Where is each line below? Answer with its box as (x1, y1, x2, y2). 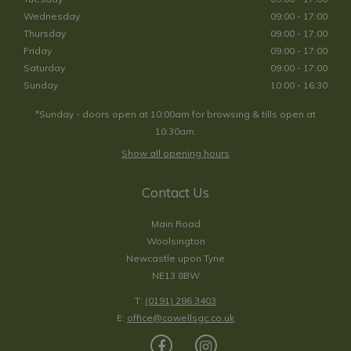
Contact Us (142, 183, 209, 201)
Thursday (24, 27, 66, 39)
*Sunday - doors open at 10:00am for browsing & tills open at (35, 107, 316, 120)
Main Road (150, 217, 201, 230)
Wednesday (24, 9, 80, 22)
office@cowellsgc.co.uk (127, 311, 234, 324)
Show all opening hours (121, 147, 230, 159)
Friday (24, 44, 52, 56)
